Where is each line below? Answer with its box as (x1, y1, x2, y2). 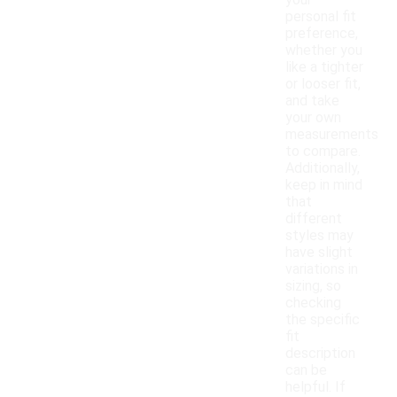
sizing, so (285, 277, 341, 295)
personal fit (285, 8, 356, 26)
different (285, 210, 342, 228)
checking (285, 294, 341, 312)
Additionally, (285, 160, 360, 177)
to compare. (285, 143, 361, 160)
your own (285, 109, 341, 127)
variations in (285, 261, 358, 278)
